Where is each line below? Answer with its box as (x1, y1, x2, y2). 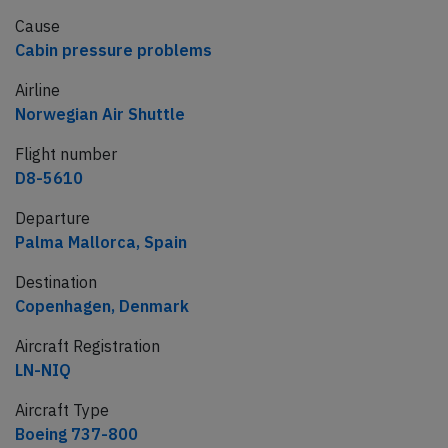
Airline (15, 80, 60, 101)
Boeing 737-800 (15, 424, 138, 445)
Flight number (15, 144, 117, 165)
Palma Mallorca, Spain (15, 232, 187, 253)
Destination (15, 272, 97, 293)
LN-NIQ (15, 360, 71, 381)
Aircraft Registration (15, 336, 160, 357)
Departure (15, 208, 90, 229)
